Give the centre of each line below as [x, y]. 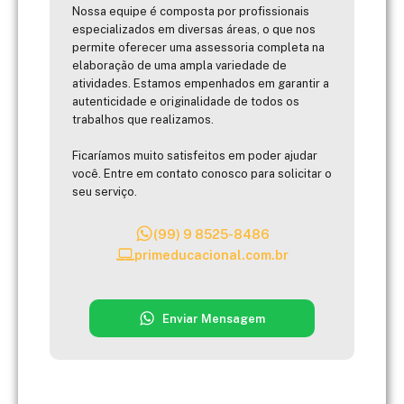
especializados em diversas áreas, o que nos [194, 29]
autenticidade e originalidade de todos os [186, 101]
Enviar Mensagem [214, 318]
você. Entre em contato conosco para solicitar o [202, 173]
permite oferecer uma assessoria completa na [198, 47]
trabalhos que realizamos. [143, 119]
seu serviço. [105, 191]
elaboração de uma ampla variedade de [179, 65]
